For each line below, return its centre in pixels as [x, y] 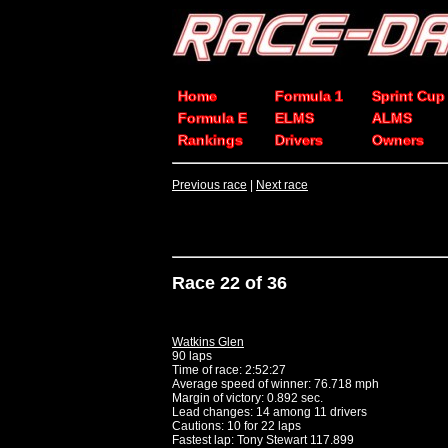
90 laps [192, 355]
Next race [282, 185]
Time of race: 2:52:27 [229, 369]
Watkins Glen [208, 341]
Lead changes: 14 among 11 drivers [269, 411]
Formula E [212, 118]
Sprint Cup [408, 96]
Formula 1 [309, 96]
